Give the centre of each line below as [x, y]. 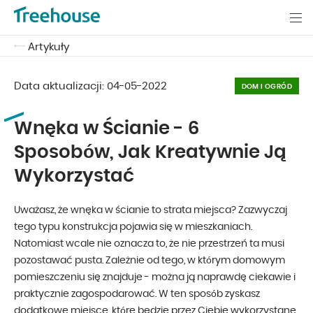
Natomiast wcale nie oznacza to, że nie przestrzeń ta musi [149, 244]
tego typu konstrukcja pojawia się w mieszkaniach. [133, 227]
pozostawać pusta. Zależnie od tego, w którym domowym [150, 261]
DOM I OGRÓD [267, 87]
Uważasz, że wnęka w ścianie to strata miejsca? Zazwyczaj [151, 210]
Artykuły [49, 47]
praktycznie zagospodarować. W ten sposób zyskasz [137, 294]
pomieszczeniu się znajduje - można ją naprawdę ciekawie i [155, 277]
